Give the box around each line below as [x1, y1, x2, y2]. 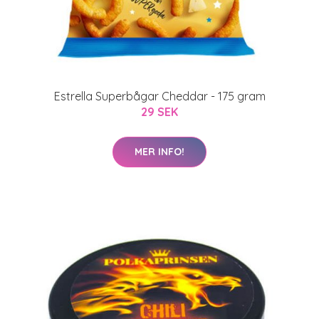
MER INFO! [135, 145, 184, 158]
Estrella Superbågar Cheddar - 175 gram [53, 89, 266, 103]
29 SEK [141, 105, 178, 119]
